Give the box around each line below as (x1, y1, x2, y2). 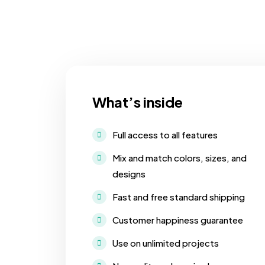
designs (112, 168, 146, 180)
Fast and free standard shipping (112, 191, 245, 203)
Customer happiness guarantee (112, 214, 243, 226)
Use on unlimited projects (112, 237, 219, 249)
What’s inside (92, 93, 183, 111)
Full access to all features (112, 129, 218, 141)
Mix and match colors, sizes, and (112, 152, 247, 164)
